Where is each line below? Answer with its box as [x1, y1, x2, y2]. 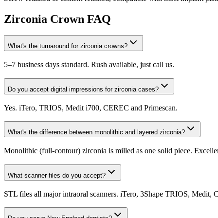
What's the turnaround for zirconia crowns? [8, 42, 127, 50]
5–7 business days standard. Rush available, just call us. [4, 60, 174, 69]
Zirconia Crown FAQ [4, 12, 111, 25]
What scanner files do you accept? [8, 171, 106, 179]
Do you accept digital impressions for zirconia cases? [8, 85, 159, 93]
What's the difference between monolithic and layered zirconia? [8, 128, 185, 136]
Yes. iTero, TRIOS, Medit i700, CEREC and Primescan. [4, 103, 178, 112]
